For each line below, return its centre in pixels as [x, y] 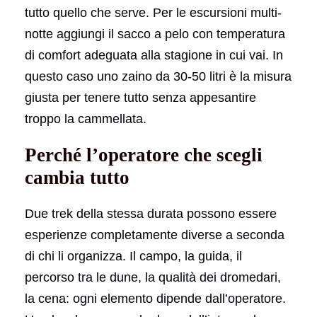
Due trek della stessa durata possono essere [151, 213]
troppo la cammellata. [86, 119]
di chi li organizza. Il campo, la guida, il [133, 256]
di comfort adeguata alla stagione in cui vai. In [154, 55]
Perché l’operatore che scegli [144, 155]
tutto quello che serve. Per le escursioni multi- [153, 12]
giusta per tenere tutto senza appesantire [140, 97]
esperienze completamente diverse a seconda [155, 235]
